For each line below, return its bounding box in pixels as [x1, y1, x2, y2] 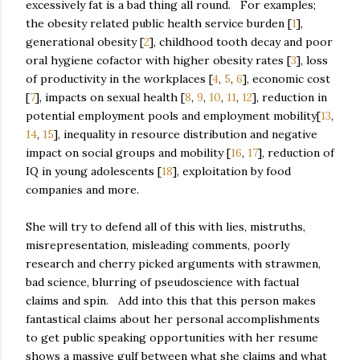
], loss [297, 52, 328, 67]
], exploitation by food [173, 163, 291, 178]
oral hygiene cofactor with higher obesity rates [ [26, 52, 291, 67]
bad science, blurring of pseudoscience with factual [26, 274, 299, 289]
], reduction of [258, 145, 334, 160]
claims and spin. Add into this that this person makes [26, 292, 316, 308]
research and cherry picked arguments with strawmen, [26, 256, 321, 271]
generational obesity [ [26, 34, 144, 49]
